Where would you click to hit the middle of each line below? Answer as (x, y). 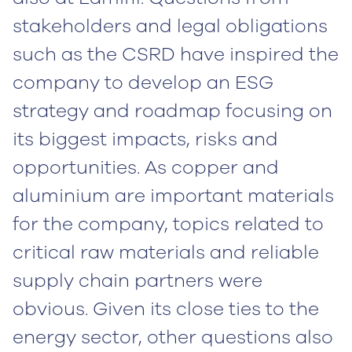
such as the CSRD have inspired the (176, 55)
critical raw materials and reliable (166, 253)
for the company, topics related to (168, 224)
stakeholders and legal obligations (170, 26)
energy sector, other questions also (173, 337)
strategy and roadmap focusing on (172, 111)
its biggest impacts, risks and (145, 139)
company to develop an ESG (143, 83)
